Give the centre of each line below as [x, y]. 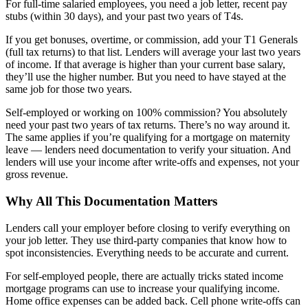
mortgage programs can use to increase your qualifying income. [143, 288]
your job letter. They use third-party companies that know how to [146, 240]
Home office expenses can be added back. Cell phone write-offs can [153, 300]
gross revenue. [37, 175]
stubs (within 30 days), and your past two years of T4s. [124, 16]
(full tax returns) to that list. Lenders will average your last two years [153, 52]
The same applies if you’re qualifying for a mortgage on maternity [148, 137]
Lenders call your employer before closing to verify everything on [148, 228]
